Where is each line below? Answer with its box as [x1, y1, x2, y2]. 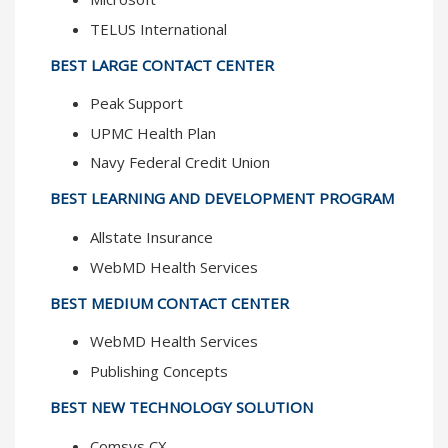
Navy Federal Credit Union [90, 152, 270, 173]
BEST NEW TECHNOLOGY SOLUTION [50, 396, 313, 417]
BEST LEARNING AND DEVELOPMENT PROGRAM [50, 188, 394, 209]
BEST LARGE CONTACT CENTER [50, 54, 274, 75]
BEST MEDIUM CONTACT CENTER [50, 292, 289, 313]
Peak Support [90, 93, 187, 114]
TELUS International [90, 18, 227, 39]
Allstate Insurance [90, 227, 217, 248]
